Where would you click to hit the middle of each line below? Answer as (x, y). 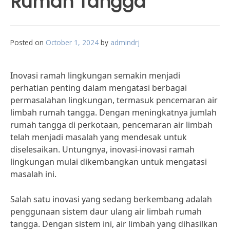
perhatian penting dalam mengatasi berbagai (99, 88)
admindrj (125, 42)
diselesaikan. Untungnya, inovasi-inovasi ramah (102, 149)
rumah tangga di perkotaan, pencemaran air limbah (111, 125)
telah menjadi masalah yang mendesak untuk (99, 137)
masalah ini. (33, 174)
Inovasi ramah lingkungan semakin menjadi (95, 75)
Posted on (28, 42)
